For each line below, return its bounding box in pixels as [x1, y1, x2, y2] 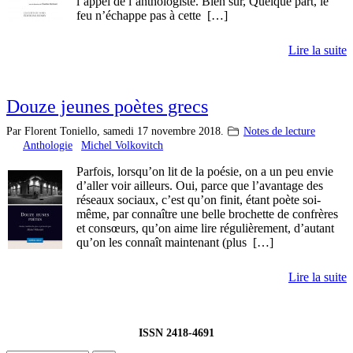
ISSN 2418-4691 [139, 326, 214, 339]
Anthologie [23, 139, 72, 151]
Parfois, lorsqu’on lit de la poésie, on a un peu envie [76, 164, 333, 178]
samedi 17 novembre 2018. [103, 124, 227, 137]
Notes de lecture [243, 124, 315, 137]
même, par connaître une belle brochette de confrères [76, 206, 338, 221]
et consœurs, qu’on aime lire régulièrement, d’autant [76, 221, 334, 235]
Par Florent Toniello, [6, 124, 103, 137]
